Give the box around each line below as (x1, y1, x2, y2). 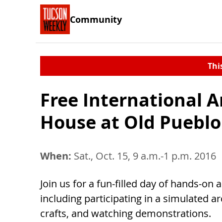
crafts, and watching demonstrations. (40, 207, 211, 220)
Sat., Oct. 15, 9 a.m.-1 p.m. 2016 (71, 149, 216, 163)
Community (70, 13, 122, 25)
